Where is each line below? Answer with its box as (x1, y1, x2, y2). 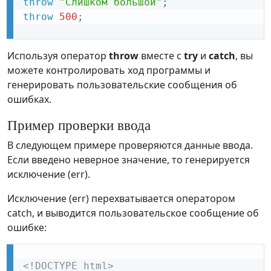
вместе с (139, 49, 184, 63)
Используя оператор (7, 49, 109, 63)
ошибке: (7, 221, 47, 235)
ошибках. (7, 93, 51, 106)
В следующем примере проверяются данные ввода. (7, 139, 253, 152)
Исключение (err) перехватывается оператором (7, 192, 235, 206)
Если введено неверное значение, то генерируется (7, 153, 250, 167)
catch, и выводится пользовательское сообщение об (7, 206, 259, 220)
